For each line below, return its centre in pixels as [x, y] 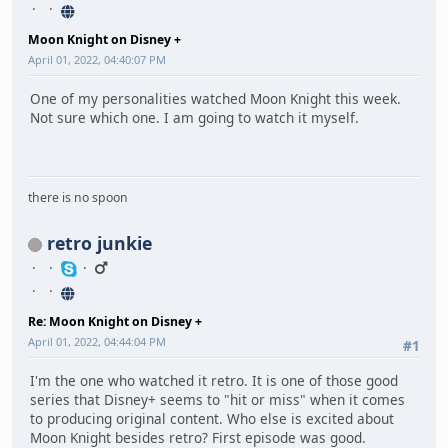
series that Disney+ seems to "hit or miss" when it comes [217, 400]
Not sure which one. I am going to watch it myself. [194, 118]
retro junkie [99, 242]
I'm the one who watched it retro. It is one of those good [214, 381]
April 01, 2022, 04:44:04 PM [97, 341]
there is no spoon [78, 197]
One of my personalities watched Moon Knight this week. [215, 99]
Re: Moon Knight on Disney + [115, 321]
